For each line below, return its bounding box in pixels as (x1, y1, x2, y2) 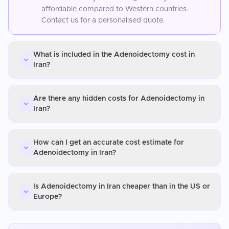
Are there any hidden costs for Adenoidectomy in (33, 95, 204, 102)
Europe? (33, 193, 62, 200)
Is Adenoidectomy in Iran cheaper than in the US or (33, 182, 210, 190)
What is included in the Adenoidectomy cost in (33, 51, 195, 58)
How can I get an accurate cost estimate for (33, 139, 184, 146)
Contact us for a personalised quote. (41, 16, 165, 24)
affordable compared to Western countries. (41, 5, 189, 13)
